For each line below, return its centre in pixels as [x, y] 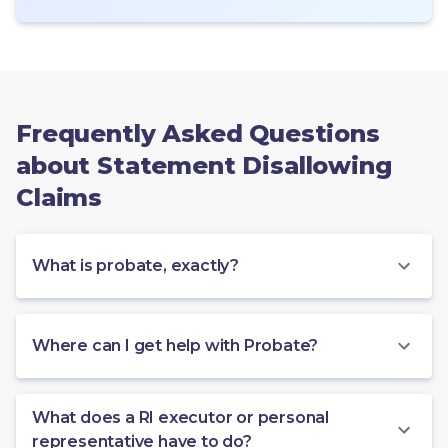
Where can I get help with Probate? [175, 345]
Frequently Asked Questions [198, 133]
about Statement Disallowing [204, 165]
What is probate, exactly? [135, 265]
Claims [59, 197]
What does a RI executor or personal [180, 417]
